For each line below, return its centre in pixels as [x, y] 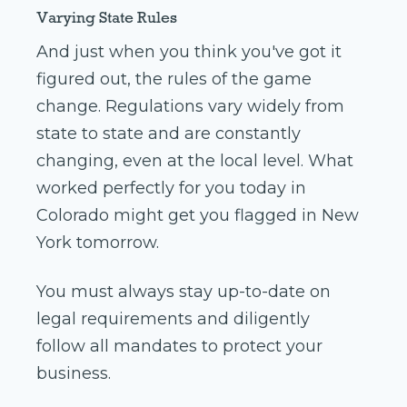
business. [74, 374]
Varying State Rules [107, 18]
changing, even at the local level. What [195, 161]
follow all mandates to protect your [179, 347]
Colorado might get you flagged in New [198, 216]
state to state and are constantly [169, 134]
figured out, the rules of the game [174, 79]
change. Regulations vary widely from [190, 107]
